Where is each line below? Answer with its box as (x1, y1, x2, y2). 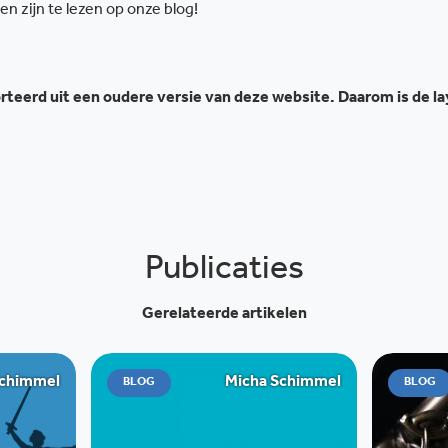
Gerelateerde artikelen (141, 307, 307, 323)
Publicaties (144, 256, 304, 289)
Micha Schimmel (225, 375, 342, 391)
